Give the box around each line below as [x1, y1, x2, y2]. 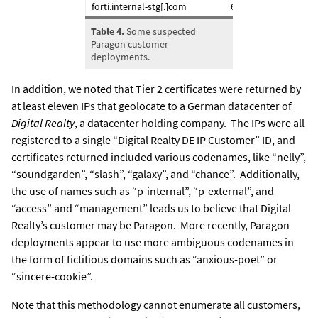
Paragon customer [91, 37, 168, 50]
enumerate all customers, [177, 297, 300, 312]
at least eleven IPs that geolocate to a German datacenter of [11, 98, 292, 113]
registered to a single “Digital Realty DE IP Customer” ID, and [11, 132, 295, 147]
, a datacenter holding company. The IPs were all [75, 115, 305, 130]
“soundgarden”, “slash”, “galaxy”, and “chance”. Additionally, [11, 166, 300, 181]
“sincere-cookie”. [11, 268, 93, 283]
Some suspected [126, 24, 196, 38]
